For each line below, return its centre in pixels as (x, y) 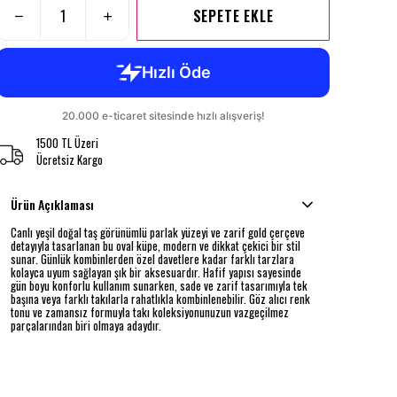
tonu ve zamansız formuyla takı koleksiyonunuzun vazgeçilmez (150, 312)
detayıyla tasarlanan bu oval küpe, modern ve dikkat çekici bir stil (156, 246)
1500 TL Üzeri (67, 143)
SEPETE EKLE (233, 16)
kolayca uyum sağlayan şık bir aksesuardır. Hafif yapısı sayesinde (156, 272)
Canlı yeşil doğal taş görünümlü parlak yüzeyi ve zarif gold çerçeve (158, 233)
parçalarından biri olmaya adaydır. (86, 326)
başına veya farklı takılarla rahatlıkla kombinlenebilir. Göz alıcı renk (160, 299)
